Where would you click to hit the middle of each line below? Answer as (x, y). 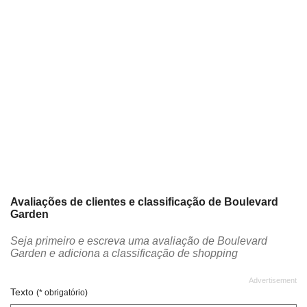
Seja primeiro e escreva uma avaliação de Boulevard (139, 241)
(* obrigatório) (62, 293)
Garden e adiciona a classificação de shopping (124, 254)
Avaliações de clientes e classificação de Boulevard (144, 202)
